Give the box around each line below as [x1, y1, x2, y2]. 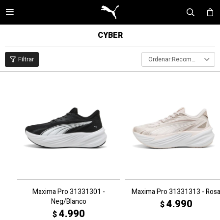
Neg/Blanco [51, 196, 86, 207]
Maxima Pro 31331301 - [32, 187, 105, 197]
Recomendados [172, 55, 192, 64]
